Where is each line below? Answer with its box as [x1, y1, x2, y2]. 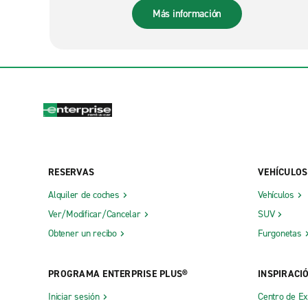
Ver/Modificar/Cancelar [48, 208, 141, 221]
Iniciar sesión [48, 290, 100, 304]
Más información [152, 7, 222, 21]
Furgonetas [258, 227, 302, 241]
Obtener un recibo [48, 227, 117, 241]
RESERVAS [48, 166, 94, 179]
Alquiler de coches [48, 188, 120, 202]
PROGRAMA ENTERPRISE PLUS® [48, 267, 188, 281]
